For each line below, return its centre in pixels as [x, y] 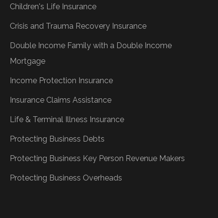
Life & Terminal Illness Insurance [67, 119]
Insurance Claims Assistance [61, 100]
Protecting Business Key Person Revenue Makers [97, 158]
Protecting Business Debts [57, 139]
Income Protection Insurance [61, 80]
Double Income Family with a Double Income [91, 45]
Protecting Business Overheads [66, 178]
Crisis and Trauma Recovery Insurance [78, 26]
